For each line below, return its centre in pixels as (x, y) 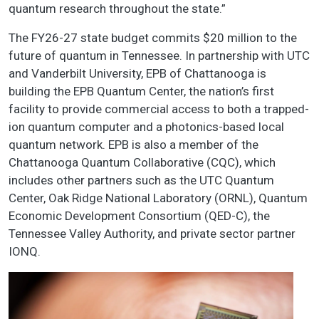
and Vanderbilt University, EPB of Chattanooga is (137, 74)
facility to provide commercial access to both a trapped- (159, 109)
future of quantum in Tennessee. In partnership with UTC (159, 56)
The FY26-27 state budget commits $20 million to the (153, 38)
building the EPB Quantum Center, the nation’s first (141, 91)
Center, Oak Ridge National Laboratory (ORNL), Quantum (158, 198)
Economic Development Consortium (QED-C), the (139, 216)
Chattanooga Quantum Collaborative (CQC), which (142, 163)
